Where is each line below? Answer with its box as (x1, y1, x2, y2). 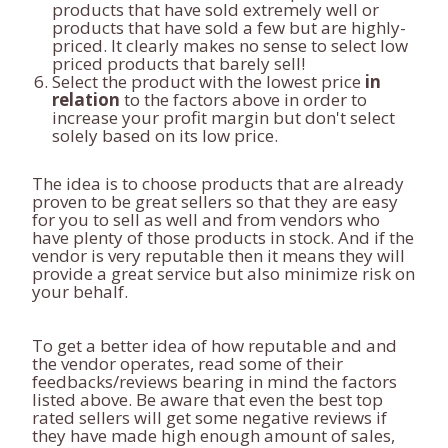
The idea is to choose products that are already (32, 172, 404, 195)
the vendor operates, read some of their (32, 352, 343, 375)
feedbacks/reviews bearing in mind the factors (32, 370, 397, 393)
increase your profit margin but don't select (52, 106, 395, 129)
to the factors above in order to (120, 88, 367, 111)
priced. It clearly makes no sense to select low (52, 34, 408, 57)
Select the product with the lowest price (52, 70, 365, 93)
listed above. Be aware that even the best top (32, 388, 383, 411)
